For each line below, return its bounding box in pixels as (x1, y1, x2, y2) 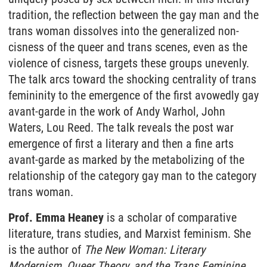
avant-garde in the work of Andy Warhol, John (8, 104, 225, 119)
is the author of (8, 243, 84, 257)
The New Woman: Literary (84, 243, 205, 257)
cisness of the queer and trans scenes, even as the (8, 40, 247, 54)
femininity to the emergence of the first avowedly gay (8, 88, 259, 103)
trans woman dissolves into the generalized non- (8, 24, 239, 38)
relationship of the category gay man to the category (8, 169, 256, 183)
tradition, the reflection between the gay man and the (8, 8, 259, 22)
